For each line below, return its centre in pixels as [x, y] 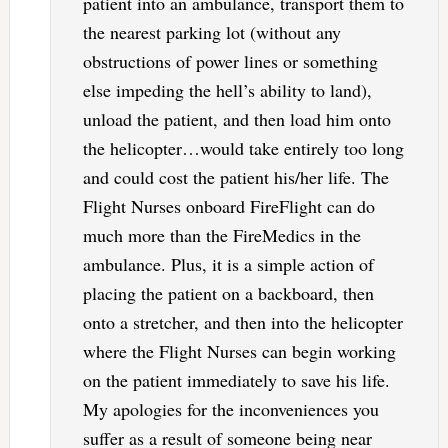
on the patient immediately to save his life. [236, 380]
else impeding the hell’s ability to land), [227, 90]
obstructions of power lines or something [230, 61]
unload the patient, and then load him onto [236, 119]
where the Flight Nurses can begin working [239, 351]
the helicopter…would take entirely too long [243, 148]
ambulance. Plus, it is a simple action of [228, 264]
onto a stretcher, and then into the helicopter [242, 322]
